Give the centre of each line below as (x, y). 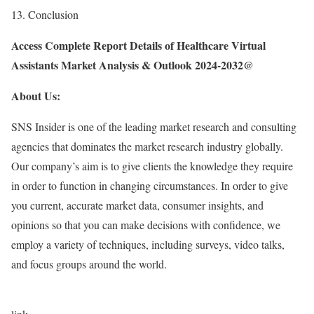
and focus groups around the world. (89, 264)
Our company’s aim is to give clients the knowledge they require (152, 165)
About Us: (36, 95)
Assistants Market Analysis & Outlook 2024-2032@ (132, 64)
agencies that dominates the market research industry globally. (147, 146)
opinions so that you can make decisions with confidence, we (146, 224)
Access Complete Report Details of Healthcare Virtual (138, 45)
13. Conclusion (45, 14)
